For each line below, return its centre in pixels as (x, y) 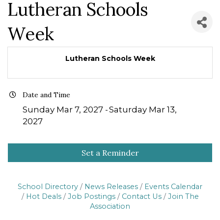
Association (110, 206)
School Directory (48, 187)
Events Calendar (173, 187)
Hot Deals (43, 197)
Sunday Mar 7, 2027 (63, 110)
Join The (183, 197)
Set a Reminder (110, 153)
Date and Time (46, 95)
